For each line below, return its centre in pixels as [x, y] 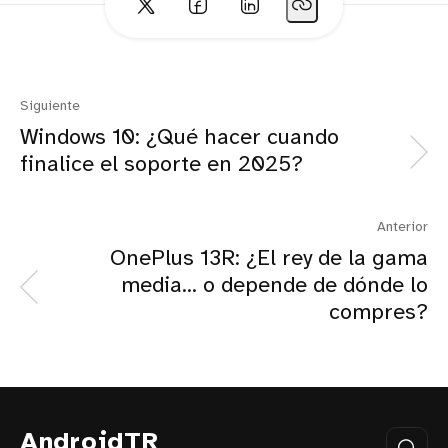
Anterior [402, 228]
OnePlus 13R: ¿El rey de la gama [269, 259]
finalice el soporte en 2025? [161, 165]
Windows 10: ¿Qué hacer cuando [179, 138]
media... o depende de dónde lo [274, 286]
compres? [378, 313]
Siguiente [50, 107]
